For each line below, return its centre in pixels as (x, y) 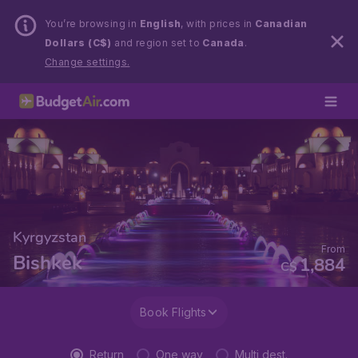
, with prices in (218, 24)
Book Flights (173, 312)
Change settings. (88, 62)
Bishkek (48, 263)
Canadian (281, 24)
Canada (223, 43)
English (160, 24)
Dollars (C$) (78, 43)
